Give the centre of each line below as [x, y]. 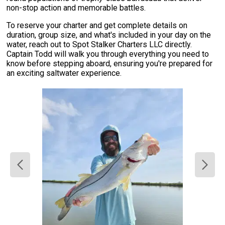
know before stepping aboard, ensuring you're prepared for [110, 64]
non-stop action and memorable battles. [76, 8]
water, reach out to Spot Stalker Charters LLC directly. [99, 45]
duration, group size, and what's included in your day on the [109, 35]
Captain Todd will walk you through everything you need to [108, 54]
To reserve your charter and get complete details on [97, 26]
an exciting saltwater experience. [64, 73]
